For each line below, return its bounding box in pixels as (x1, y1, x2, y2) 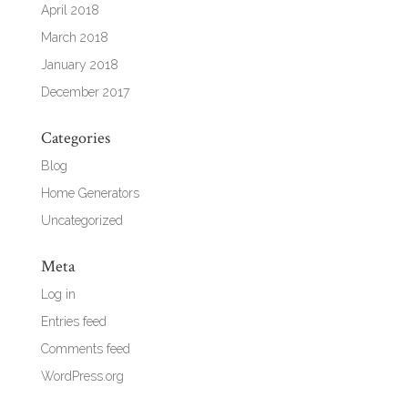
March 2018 (40, 29, 108, 45)
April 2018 (40, 2, 99, 17)
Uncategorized (40, 212, 123, 228)
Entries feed (40, 313, 107, 329)
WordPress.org (40, 368, 124, 383)
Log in (40, 286, 76, 301)
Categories (40, 127, 110, 148)
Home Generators (40, 185, 139, 200)
